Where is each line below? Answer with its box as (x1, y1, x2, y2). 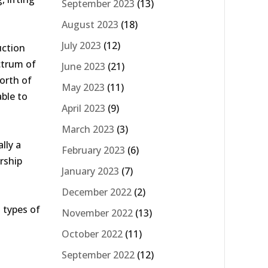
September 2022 (62, 248, 135, 261)
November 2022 (62, 206, 133, 220)
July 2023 (62, 38, 101, 52)
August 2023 (62, 17, 118, 31)
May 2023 (62, 80, 105, 94)
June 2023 (62, 59, 105, 73)
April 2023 (62, 101, 105, 115)
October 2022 (62, 227, 123, 240)
